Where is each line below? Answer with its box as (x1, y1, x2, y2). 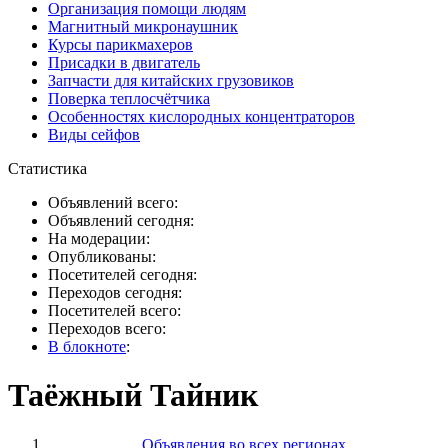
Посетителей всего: (48, 302, 181, 319)
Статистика (8, 160, 87, 177)
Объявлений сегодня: (48, 212, 194, 229)
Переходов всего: (48, 320, 166, 337)
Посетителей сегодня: (48, 266, 197, 283)
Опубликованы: (48, 248, 156, 265)
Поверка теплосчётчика (48, 90, 210, 107)
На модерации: (48, 230, 150, 247)
